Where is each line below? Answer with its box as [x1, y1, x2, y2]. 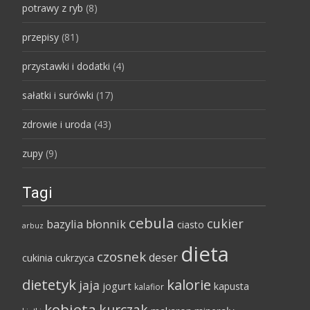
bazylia [46, 217, 83, 232]
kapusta [214, 280, 249, 293]
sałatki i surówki [22, 89, 93, 102]
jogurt [102, 279, 131, 293]
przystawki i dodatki [22, 60, 110, 73]
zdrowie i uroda [22, 118, 91, 131]
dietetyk [22, 275, 76, 294]
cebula [129, 213, 174, 232]
